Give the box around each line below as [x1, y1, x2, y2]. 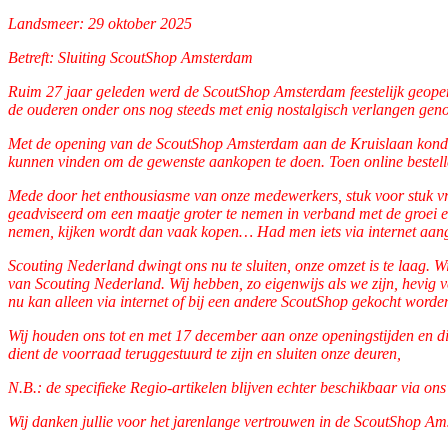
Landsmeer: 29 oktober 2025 [8, 14, 192, 32]
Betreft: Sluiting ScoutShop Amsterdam [8, 48, 253, 66]
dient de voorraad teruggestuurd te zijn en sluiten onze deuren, [8, 344, 401, 362]
